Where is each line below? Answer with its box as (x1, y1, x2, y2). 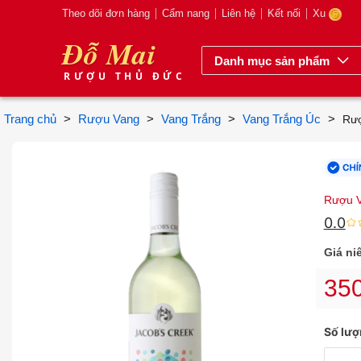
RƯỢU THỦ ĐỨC (64, 69, 185, 83)
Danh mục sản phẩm (214, 53, 330, 68)
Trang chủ (4, 112, 56, 126)
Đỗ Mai (62, 33, 156, 74)
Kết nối (268, 7, 301, 19)
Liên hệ (222, 7, 255, 19)
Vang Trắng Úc (243, 112, 321, 126)
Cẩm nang (162, 7, 210, 19)
